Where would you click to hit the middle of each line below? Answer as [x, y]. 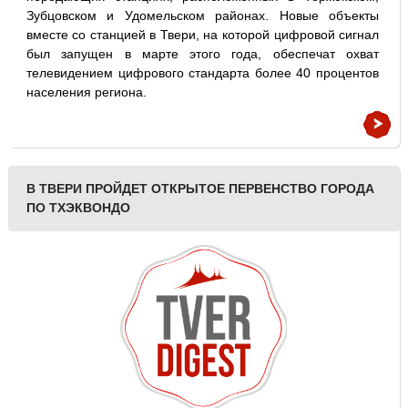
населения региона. [86, 92]
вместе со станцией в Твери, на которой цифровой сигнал [203, 35]
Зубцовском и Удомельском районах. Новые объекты [203, 15]
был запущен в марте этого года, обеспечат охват [203, 54]
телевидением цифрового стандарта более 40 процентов [203, 73]
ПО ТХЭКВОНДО [78, 208]
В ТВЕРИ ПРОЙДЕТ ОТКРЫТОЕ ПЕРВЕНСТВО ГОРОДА [200, 189]
